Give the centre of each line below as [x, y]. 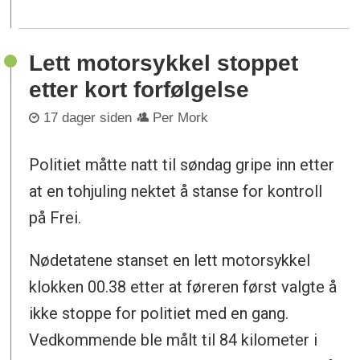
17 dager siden [88, 118]
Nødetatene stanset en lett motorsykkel [170, 261]
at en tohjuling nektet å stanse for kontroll [176, 192]
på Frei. [55, 218]
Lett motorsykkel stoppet [164, 63]
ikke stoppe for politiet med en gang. [159, 314]
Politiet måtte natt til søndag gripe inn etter [182, 165]
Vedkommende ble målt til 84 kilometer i [174, 340]
